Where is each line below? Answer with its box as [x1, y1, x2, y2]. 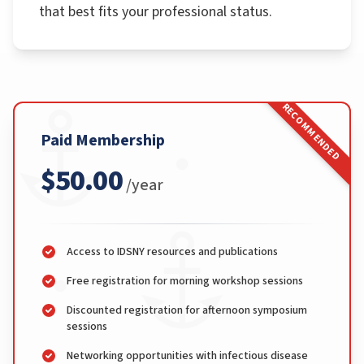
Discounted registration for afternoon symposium [67, 302, 307, 318]
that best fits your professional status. [39, 2, 272, 22]
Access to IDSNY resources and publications [67, 244, 278, 260]
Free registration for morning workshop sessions [67, 273, 303, 289]
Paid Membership [41, 129, 165, 152]
